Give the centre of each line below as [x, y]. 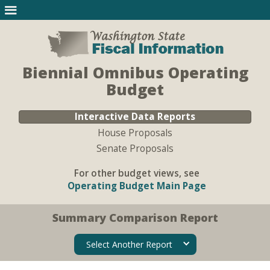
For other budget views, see [137, 173]
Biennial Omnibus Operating [135, 72]
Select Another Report [129, 244]
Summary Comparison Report [135, 218]
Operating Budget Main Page [137, 186]
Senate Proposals [135, 149]
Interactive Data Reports [135, 117]
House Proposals [135, 133]
